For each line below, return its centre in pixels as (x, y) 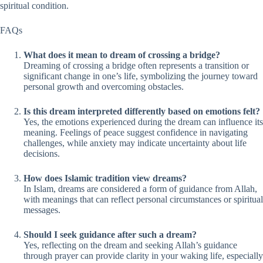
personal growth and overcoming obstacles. (104, 87)
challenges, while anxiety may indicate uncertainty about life (135, 143)
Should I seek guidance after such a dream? (110, 235)
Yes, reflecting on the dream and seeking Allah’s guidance (130, 245)
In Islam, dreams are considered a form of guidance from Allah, (140, 189)
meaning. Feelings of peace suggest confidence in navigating (136, 132)
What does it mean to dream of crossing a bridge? (122, 55)
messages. (42, 210)
